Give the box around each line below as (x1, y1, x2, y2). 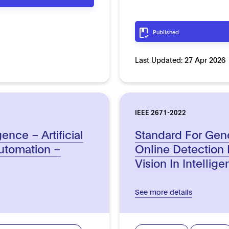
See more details (134, 186, 192, 196)
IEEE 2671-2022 (134, 107, 186, 117)
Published (152, 28, 179, 35)
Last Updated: (134, 54, 185, 64)
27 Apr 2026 (184, 54, 225, 64)
